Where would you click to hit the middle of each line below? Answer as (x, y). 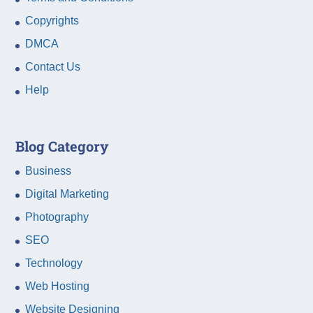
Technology (54, 263)
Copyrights (52, 21)
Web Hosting (58, 286)
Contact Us (53, 67)
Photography (57, 217)
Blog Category (63, 146)
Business (49, 170)
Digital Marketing (67, 194)
